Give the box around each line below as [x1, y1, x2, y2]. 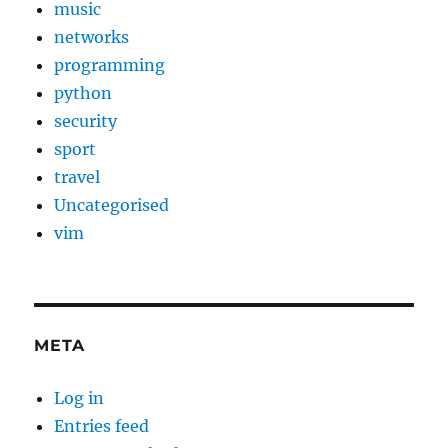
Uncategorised [54, 195, 170, 216]
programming [54, 55, 166, 76]
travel [54, 167, 101, 188]
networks [54, 27, 130, 48]
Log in [54, 388, 105, 409]
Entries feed [54, 416, 150, 437]
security [54, 111, 118, 132]
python [54, 83, 113, 104]
